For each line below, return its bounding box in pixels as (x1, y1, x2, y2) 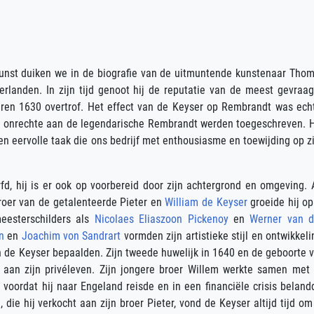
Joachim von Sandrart (21, 229, 121, 243)
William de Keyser (165, 196, 247, 209)
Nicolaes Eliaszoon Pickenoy (94, 212, 228, 226)
